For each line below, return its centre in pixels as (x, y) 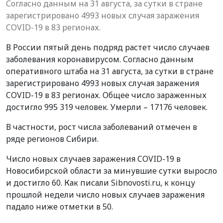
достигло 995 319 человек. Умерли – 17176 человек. (107, 107)
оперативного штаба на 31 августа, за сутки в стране (110, 71)
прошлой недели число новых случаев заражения (105, 194)
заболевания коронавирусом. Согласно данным (100, 59)
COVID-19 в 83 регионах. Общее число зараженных (106, 95)
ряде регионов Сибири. (52, 139)
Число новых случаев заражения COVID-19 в (93, 159)
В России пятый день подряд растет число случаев (108, 47)
